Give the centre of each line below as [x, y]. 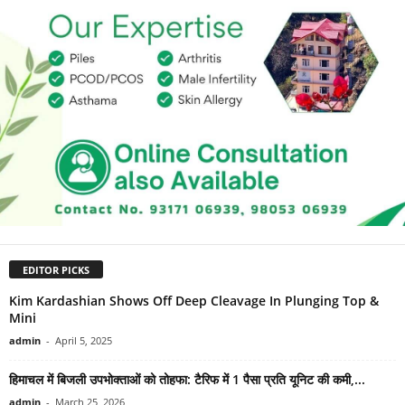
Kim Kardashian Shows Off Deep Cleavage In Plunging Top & [194, 300]
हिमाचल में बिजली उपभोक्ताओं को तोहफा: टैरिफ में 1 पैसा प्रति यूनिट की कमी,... [187, 379]
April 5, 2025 [84, 340]
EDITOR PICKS [56, 269]
